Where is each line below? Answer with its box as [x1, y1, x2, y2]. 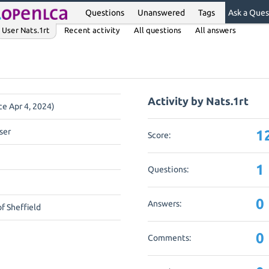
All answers [195, 26, 236, 34]
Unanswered [138, 8, 186, 17]
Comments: [148, 232, 192, 243]
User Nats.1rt [1, 26, 50, 34]
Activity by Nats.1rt [148, 95, 249, 107]
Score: [148, 130, 171, 140]
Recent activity [64, 26, 120, 34]
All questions [133, 26, 181, 34]
